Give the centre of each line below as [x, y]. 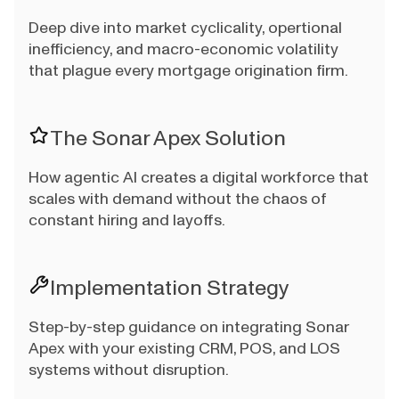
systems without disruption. [129, 370]
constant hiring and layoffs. [127, 220]
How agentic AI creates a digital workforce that [199, 178]
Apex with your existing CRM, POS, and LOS [184, 349]
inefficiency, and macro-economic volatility [183, 49]
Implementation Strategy [170, 288]
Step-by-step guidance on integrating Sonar [189, 327]
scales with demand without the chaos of [178, 199]
